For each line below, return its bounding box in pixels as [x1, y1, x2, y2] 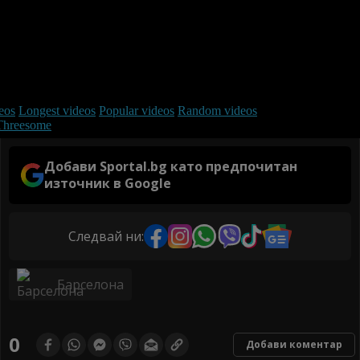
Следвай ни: [68, 227, 145, 245]
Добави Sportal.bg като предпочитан [44, 157, 298, 176]
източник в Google [44, 174, 172, 193]
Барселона [57, 276, 124, 294]
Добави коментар [246, 337, 342, 352]
